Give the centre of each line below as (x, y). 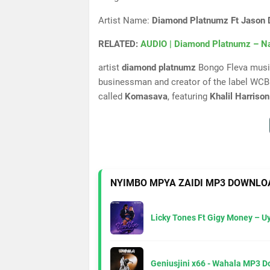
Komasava (146, 96)
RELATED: (119, 44)
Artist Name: (125, 20)
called (111, 96)
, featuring (189, 96)
